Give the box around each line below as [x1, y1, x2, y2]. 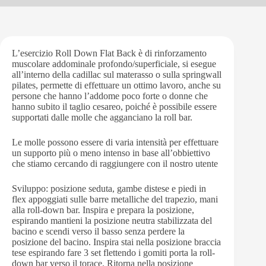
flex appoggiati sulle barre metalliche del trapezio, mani [12, 194, 218, 204]
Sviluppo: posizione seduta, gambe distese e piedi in [12, 183, 206, 194]
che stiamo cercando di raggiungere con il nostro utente [12, 159, 218, 169]
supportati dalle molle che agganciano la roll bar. [12, 112, 192, 122]
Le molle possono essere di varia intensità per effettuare [12, 137, 218, 147]
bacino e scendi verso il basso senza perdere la [12, 226, 185, 236]
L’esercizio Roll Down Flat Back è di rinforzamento [12, 48, 207, 58]
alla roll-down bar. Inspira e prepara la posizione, [12, 205, 194, 215]
